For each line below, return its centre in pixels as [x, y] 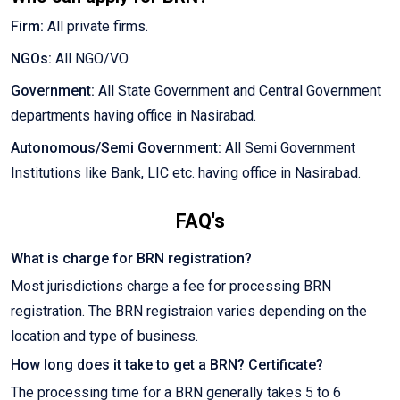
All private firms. [96, 27]
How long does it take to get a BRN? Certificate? [167, 365]
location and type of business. [104, 337]
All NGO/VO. [91, 59]
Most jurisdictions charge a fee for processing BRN [171, 287]
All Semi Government [288, 148]
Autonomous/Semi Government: [116, 148]
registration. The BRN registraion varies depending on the [189, 312]
